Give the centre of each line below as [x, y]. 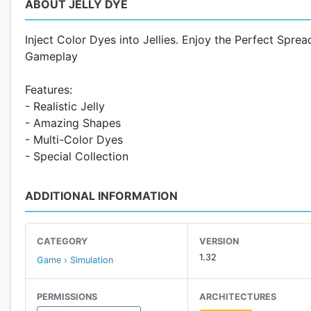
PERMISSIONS [67, 296]
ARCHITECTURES [238, 296]
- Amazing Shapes [73, 123]
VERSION [219, 241]
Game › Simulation [75, 260]
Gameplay [51, 56]
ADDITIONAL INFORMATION [101, 195]
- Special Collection [77, 156]
